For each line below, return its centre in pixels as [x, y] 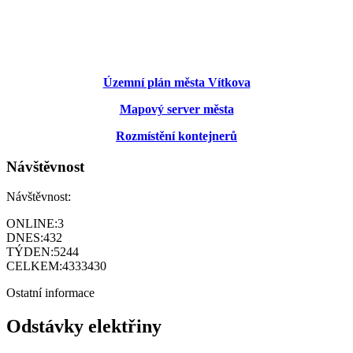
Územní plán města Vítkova [176, 82]
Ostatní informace [50, 293]
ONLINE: [32, 224]
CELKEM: [34, 266]
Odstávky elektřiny [84, 327]
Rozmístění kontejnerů [176, 136]
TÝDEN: [30, 252]
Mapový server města [176, 109]
